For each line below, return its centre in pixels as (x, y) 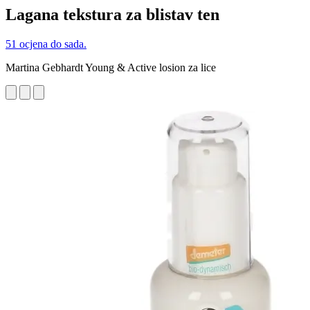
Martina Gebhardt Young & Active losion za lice (111, 67)
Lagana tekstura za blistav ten (112, 14)
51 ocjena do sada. (46, 44)
